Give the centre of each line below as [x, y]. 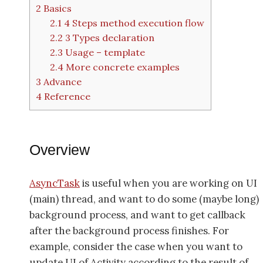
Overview [60, 150]
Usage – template [104, 53]
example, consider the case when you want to [136, 246]
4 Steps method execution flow [133, 23]
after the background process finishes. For [129, 230]
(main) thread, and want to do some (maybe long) [144, 199]
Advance [61, 82]
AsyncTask [55, 183]
